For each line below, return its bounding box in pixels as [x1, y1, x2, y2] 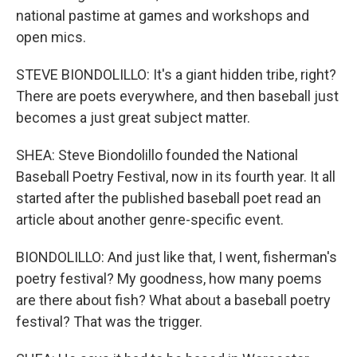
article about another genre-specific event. [16, 211, 284, 228]
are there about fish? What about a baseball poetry [16, 292, 331, 308]
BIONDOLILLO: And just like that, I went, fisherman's [16, 249, 337, 265]
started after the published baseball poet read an [16, 190, 321, 206]
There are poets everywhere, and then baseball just [16, 88, 339, 104]
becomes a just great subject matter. [16, 109, 250, 126]
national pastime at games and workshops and [16, 7, 309, 24]
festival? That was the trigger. [16, 313, 202, 330]
